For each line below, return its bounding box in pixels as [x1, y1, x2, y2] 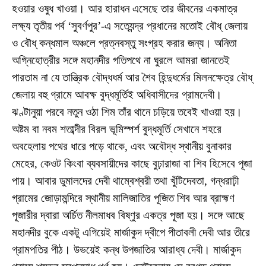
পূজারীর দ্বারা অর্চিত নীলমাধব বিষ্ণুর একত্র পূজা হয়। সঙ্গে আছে [12, 208, 245, 221]
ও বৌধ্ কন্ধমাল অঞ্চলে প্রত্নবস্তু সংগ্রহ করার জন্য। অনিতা [12, 36, 237, 49]
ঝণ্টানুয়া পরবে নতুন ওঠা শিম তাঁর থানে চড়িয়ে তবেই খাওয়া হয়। [12, 105, 242, 118]
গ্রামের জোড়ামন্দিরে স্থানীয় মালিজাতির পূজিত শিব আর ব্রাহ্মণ [12, 191, 235, 204]
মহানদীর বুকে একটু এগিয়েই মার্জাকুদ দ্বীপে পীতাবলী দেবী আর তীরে [12, 226, 250, 239]
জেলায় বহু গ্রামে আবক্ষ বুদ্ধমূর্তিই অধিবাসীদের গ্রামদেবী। [12, 88, 222, 101]
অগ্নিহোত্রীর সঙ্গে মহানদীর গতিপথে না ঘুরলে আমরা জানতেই [12, 53, 230, 66]
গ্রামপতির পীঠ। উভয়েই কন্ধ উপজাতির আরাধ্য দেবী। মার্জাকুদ [12, 243, 241, 256]
